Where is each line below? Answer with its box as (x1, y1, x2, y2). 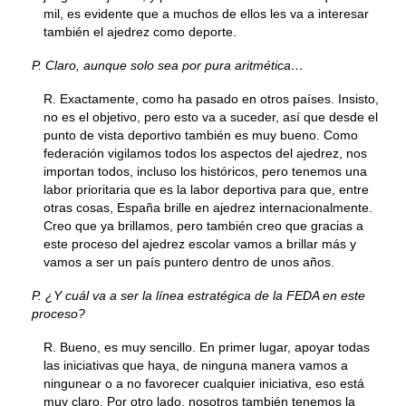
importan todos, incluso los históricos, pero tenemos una (43, 164, 367, 179)
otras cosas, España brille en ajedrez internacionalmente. (43, 200, 372, 215)
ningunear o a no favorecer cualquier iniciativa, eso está (43, 376, 364, 391)
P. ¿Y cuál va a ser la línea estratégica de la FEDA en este (31, 288, 365, 303)
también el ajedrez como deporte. (43, 24, 237, 39)
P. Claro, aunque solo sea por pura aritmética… (31, 58, 304, 72)
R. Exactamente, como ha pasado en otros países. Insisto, (43, 92, 379, 106)
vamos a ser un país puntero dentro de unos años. (43, 255, 334, 269)
